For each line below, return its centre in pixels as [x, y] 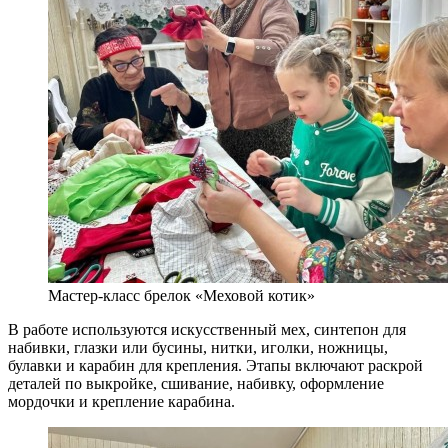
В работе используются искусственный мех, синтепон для [207, 329]
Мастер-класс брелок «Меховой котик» [181, 295]
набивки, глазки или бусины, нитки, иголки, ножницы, [198, 347]
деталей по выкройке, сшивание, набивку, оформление [196, 383]
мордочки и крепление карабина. [121, 401]
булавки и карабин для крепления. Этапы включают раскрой [215, 365]
